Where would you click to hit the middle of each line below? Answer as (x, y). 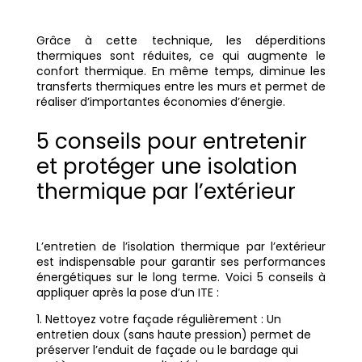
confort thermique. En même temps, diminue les (181, 72)
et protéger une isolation (166, 167)
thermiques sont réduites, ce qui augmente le (181, 56)
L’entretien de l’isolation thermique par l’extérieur (181, 247)
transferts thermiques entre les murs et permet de (181, 87)
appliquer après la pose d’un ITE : (127, 293)
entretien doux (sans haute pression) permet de (173, 335)
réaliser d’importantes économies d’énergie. (160, 102)
